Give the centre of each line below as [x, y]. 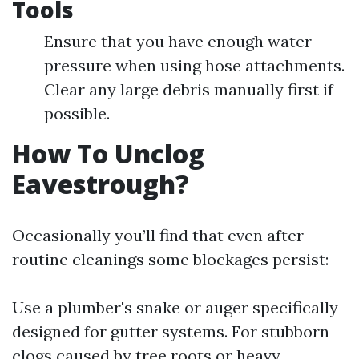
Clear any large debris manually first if [189, 89]
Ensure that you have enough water [178, 41]
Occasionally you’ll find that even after [158, 235]
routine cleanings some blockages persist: [170, 259]
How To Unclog [108, 153]
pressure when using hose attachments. [194, 65]
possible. [77, 113]
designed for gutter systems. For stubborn [171, 331]
